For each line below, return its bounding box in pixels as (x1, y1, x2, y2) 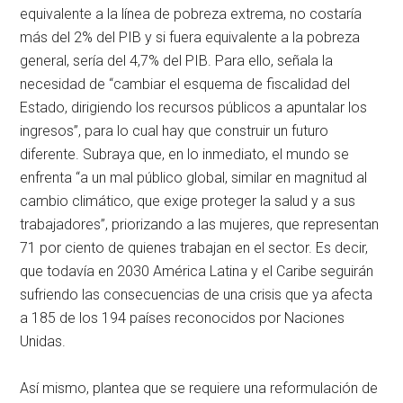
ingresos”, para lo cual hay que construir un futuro (20, 122, 329, 140)
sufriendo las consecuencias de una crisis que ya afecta (20, 286, 373, 304)
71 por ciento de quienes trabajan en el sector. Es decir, (20, 239, 369, 257)
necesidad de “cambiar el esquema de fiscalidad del (20, 76, 351, 94)
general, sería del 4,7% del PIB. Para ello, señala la (20, 52, 334, 70)
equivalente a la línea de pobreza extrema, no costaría (20, 5, 363, 23)
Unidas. (20, 333, 67, 351)
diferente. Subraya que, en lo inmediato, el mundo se (20, 146, 350, 164)
